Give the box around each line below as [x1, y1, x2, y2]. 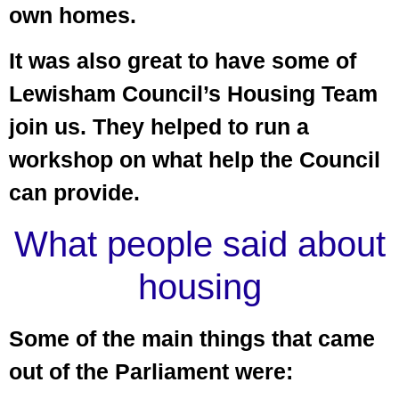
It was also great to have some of [9, 48, 356, 74]
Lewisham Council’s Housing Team [9, 81, 378, 107]
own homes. [9, 2, 136, 28]
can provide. [9, 180, 140, 206]
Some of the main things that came [9, 325, 375, 351]
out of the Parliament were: [9, 358, 293, 384]
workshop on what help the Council [9, 147, 380, 173]
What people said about [13, 224, 386, 264]
